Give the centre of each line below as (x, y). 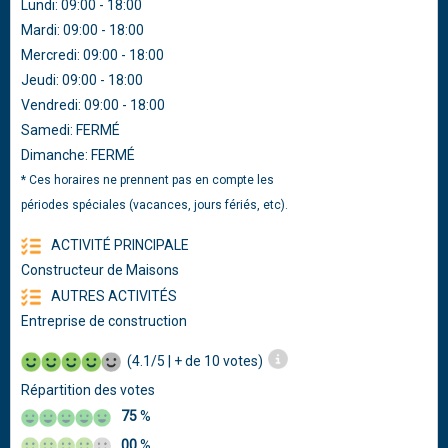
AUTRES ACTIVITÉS (114, 296)
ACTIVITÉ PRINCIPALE (120, 245)
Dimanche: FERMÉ (78, 155)
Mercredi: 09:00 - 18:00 (93, 55)
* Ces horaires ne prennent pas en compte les (148, 180)
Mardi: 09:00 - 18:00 (83, 30)
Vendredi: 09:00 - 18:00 (93, 105)
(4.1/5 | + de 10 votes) (192, 361)
